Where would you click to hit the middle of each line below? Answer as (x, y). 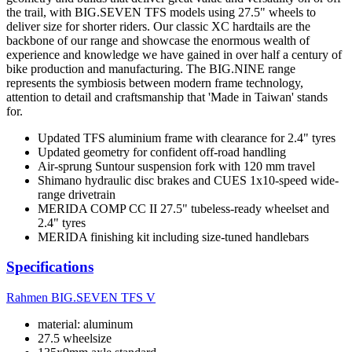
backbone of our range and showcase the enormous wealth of (158, 40)
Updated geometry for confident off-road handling (162, 152)
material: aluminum (85, 324)
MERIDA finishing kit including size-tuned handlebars (173, 236)
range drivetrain (77, 194)
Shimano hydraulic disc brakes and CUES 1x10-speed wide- (188, 180)
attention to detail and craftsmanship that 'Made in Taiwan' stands (167, 97)
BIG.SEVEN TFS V (103, 298)
